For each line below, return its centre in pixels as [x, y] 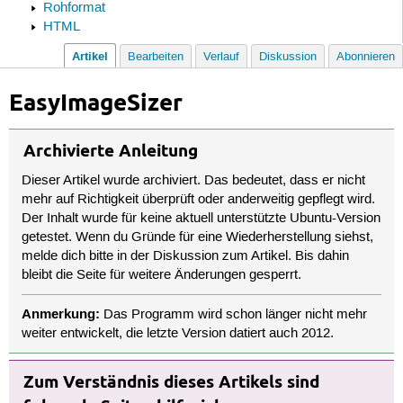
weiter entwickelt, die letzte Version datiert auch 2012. [178, 333]
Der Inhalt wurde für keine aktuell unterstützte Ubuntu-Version [201, 219]
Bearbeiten [156, 58]
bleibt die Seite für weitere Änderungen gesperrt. [162, 276]
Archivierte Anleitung [110, 150]
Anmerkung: [61, 313]
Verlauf [221, 58]
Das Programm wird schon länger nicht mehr [234, 314]
